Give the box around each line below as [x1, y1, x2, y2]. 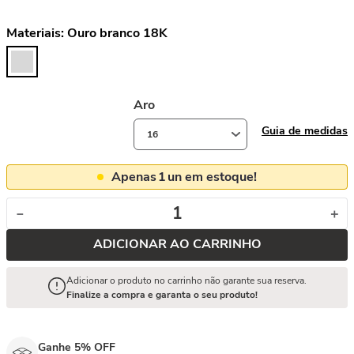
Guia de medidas [262, 122, 348, 138]
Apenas [111, 168, 156, 186]
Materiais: [6, 24, 67, 42]
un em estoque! [168, 168, 257, 186]
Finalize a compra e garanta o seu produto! [66, 288, 258, 301]
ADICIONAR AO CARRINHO [92, 235, 262, 254]
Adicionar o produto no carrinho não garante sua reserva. [66, 274, 307, 287]
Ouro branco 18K [67, 24, 168, 42]
